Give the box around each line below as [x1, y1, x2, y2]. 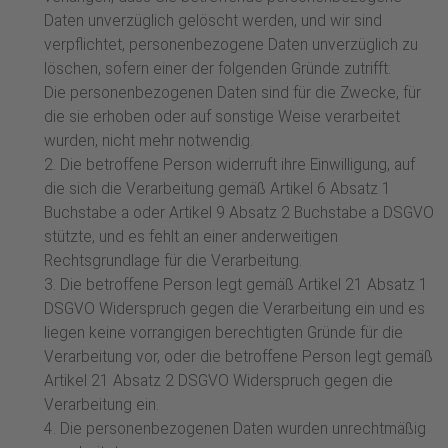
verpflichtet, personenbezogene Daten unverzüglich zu [44, 36, 418, 55]
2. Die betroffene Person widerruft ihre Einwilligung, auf [44, 156, 415, 175]
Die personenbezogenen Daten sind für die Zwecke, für [44, 84, 421, 103]
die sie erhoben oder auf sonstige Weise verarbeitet [44, 108, 400, 127]
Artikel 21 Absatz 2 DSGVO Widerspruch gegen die [44, 372, 393, 391]
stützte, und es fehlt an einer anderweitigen [44, 228, 338, 247]
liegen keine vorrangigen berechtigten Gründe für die [44, 324, 403, 343]
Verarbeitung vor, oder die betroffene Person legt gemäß [44, 348, 433, 367]
